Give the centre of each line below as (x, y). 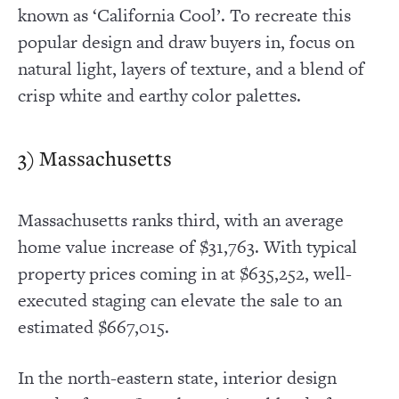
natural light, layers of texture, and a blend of (191, 68)
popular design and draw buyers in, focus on (186, 41)
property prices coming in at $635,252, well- (185, 274)
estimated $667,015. (94, 327)
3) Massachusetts (95, 157)
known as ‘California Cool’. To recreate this (184, 15)
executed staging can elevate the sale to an (180, 301)
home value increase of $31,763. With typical (187, 247)
